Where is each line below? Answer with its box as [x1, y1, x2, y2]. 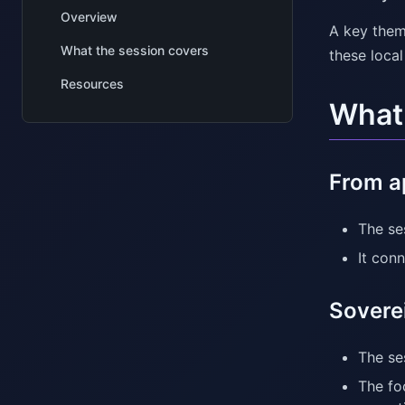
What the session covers [61, 42, 209, 58]
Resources [61, 76, 124, 91]
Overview [61, 9, 118, 24]
